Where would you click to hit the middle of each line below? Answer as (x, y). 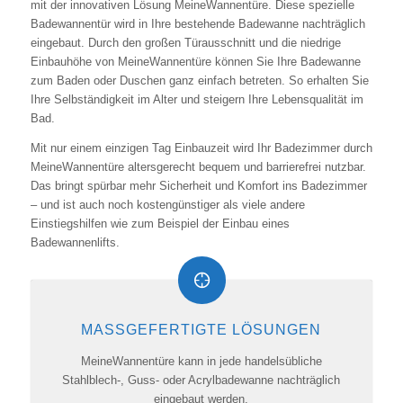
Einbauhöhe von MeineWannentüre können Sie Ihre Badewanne (195, 62)
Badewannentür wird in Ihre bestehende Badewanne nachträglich (197, 24)
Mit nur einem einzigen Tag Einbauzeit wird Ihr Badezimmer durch (201, 148)
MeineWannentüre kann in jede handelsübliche (201, 361)
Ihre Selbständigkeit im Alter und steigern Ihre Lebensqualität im (197, 100)
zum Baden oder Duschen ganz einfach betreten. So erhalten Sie (199, 81)
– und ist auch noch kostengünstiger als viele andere (167, 204)
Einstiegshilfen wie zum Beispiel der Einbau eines (160, 223)
